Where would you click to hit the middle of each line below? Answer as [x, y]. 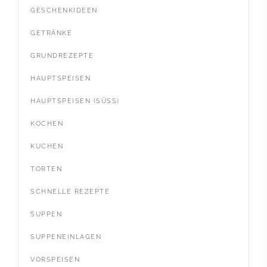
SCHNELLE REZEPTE [70, 192]
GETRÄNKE [51, 33]
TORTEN [46, 169]
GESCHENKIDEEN [64, 11]
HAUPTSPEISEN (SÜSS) [74, 101]
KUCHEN [47, 147]
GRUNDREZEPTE [62, 56]
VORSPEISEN [55, 260]
